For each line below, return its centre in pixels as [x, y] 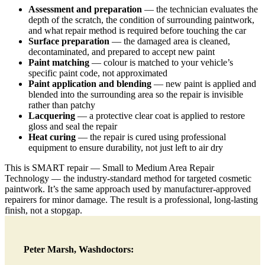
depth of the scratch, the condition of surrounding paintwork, [141, 20]
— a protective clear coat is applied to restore [160, 116]
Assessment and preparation [85, 9]
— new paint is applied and [204, 84]
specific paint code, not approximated [98, 73]
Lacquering [52, 116]
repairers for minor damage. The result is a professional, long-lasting [131, 200]
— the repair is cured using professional [151, 137]
